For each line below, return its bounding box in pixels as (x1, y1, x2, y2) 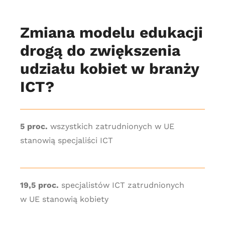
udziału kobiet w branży (20, 60, 199, 77)
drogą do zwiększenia (20, 42, 180, 59)
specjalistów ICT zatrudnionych (58, 180, 184, 190)
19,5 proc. (20, 180, 59, 190)
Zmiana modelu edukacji (20, 24, 203, 41)
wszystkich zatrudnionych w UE (47, 122, 174, 131)
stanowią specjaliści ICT (20, 136, 113, 145)
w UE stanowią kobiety (20, 194, 108, 204)
